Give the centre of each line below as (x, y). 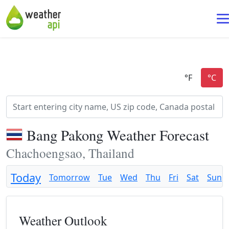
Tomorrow (70, 177)
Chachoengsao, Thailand (70, 153)
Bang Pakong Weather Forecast (118, 135)
